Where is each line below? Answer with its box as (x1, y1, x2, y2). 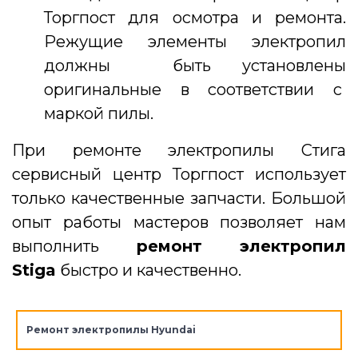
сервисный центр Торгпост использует (12, 165, 346, 185)
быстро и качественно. (56, 261, 241, 280)
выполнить (12, 237, 137, 257)
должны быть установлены (44, 56, 346, 76)
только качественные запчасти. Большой (12, 189, 346, 209)
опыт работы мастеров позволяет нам (12, 213, 346, 233)
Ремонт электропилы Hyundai (26, 324, 196, 336)
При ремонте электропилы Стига (12, 141, 346, 161)
